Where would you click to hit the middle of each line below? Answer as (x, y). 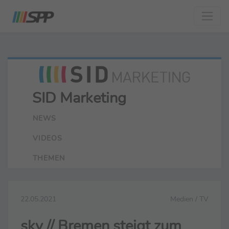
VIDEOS (48, 138)
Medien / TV (189, 199)
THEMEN (49, 158)
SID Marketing (79, 98)
